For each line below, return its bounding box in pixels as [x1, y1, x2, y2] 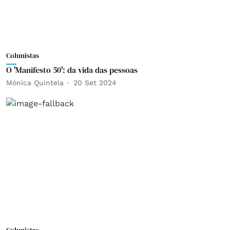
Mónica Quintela [6, 79, 64, 87]
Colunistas [6, 50, 39, 61]
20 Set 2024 [73, 79, 117, 87]
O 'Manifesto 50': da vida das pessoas [6, 64, 138, 75]
